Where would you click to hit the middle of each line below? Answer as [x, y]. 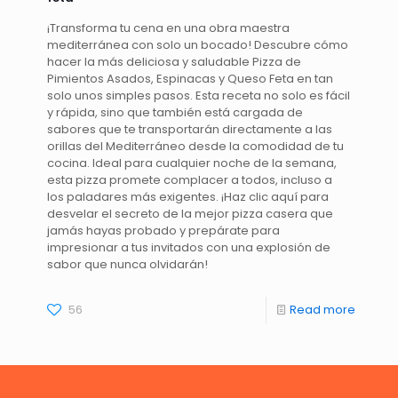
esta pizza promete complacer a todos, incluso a [190, 179]
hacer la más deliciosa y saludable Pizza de [174, 61]
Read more [322, 309]
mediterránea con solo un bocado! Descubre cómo [198, 44]
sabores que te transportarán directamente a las [190, 129]
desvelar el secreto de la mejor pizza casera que [190, 213]
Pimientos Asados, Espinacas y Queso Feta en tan [190, 78]
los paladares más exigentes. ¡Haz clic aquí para [188, 196]
